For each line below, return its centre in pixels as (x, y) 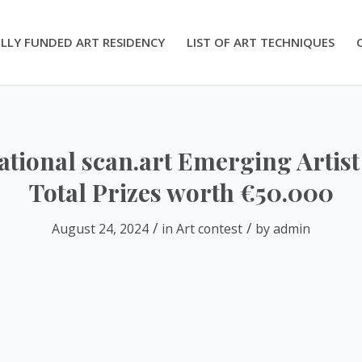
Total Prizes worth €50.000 (181, 192)
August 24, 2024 (100, 229)
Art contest (209, 229)
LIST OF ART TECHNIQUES (261, 42)
